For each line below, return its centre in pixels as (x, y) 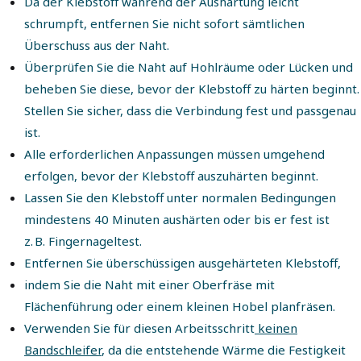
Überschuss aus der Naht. (97, 45)
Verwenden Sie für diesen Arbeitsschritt (139, 328)
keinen (276, 328)
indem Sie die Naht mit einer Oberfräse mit (149, 284)
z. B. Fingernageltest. (83, 241)
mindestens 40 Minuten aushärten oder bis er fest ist (177, 219)
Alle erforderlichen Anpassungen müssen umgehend (174, 154)
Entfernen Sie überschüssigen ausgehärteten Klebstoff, (183, 262)
